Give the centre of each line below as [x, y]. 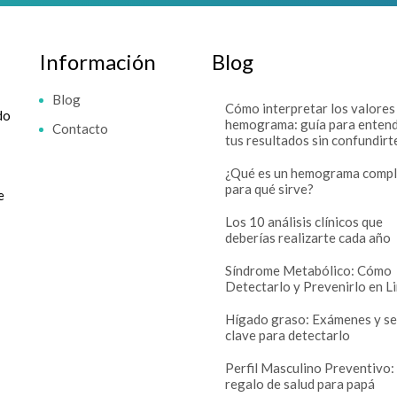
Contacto [80, 128]
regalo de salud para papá [300, 384]
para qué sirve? [269, 189]
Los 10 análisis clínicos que [304, 222]
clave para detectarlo [288, 335]
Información [97, 62]
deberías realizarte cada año [308, 237]
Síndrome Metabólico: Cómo [308, 270]
